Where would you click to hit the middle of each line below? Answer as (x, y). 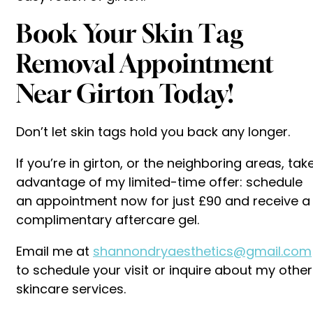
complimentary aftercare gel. (108, 219)
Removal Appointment (145, 63)
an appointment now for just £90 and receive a (163, 201)
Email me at (54, 251)
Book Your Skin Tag (130, 33)
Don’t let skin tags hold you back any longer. (153, 131)
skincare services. (71, 289)
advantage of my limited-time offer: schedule (159, 182)
